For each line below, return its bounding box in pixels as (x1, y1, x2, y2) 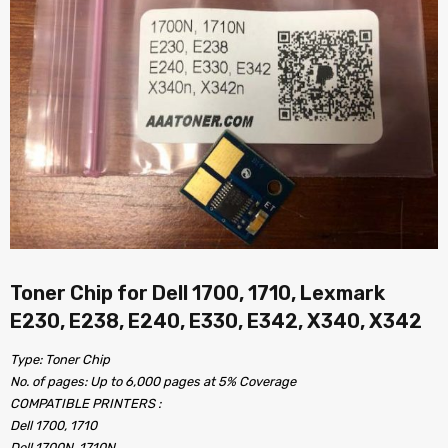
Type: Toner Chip (10, 352, 110, 367)
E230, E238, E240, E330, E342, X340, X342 (10, 309, 422, 333)
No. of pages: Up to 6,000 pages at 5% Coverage (10, 374, 296, 389)
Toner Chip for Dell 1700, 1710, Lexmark (10, 281, 385, 305)
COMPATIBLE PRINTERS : (10, 396, 161, 411)
